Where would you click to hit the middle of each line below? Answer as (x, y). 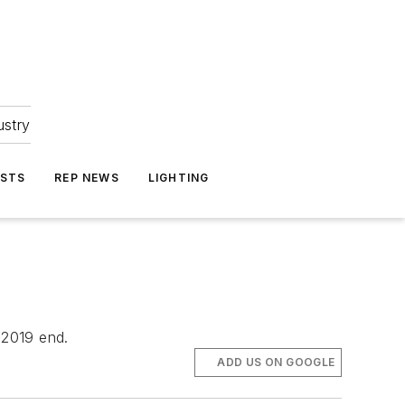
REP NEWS (87, 178)
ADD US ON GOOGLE (276, 363)
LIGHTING (179, 178)
